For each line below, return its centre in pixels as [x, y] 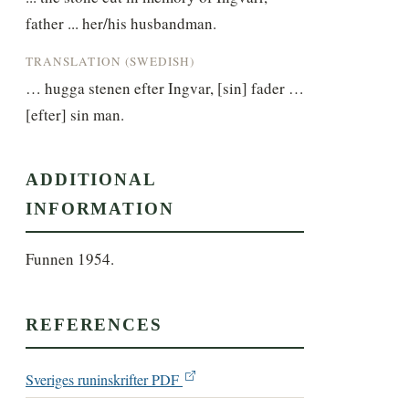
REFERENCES [94, 324]
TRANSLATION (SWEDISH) [110, 61]
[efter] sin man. [75, 114]
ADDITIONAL [91, 180]
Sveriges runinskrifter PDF [105, 379]
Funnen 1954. [70, 259]
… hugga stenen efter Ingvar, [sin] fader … [165, 88]
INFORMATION [100, 209]
